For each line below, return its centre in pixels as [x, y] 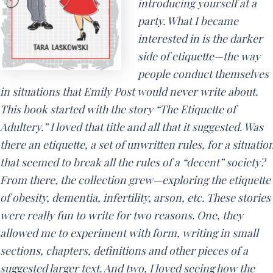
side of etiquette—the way [199, 56]
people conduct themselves [203, 74]
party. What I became [188, 21]
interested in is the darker [200, 38]
